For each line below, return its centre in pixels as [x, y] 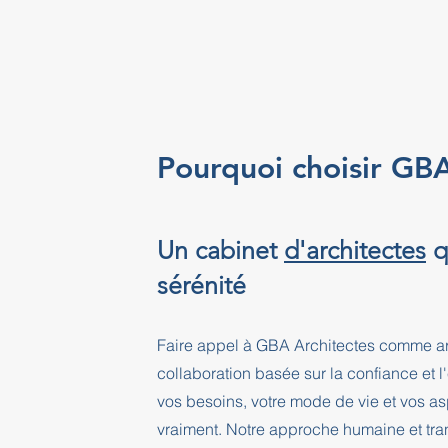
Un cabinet [220, 250]
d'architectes [355, 250]
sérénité [201, 285]
